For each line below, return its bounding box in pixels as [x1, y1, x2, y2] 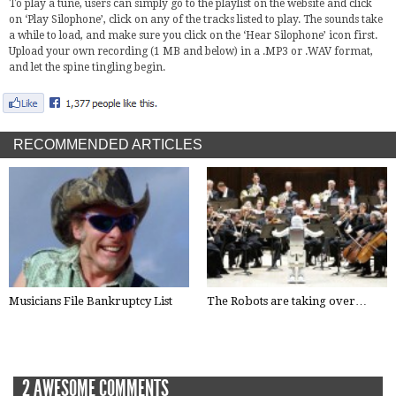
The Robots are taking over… [207, 294, 367, 308]
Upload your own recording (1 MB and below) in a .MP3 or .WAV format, [9, 45, 373, 57]
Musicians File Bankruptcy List [9, 294, 172, 308]
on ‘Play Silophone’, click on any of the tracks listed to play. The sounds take [9, 13, 383, 26]
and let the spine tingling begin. [9, 61, 165, 73]
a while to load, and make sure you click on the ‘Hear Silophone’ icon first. [9, 29, 377, 42]
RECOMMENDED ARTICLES [13, 137, 202, 152]
